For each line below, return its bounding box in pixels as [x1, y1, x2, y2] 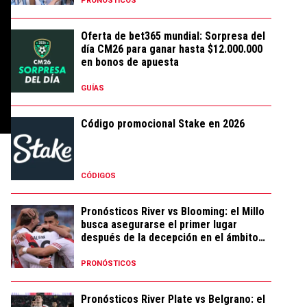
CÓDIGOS [81, 171, 116, 180]
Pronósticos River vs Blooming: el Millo [81, 205, 265, 218]
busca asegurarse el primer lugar [81, 218, 237, 231]
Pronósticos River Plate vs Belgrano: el [81, 293, 265, 306]
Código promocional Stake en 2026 [81, 117, 245, 130]
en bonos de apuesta [81, 56, 179, 69]
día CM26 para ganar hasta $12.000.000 [81, 42, 262, 56]
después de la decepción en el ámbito [81, 231, 258, 244]
